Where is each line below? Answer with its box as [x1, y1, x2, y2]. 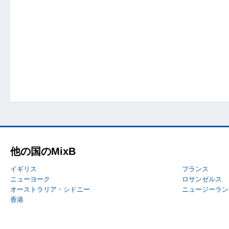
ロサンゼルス [182, 175, 222, 184]
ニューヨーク [10, 175, 50, 184]
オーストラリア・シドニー [10, 186, 90, 194]
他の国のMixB [10, 146, 76, 157]
